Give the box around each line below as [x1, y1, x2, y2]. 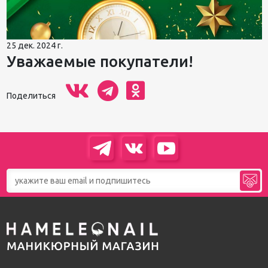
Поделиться [6, 90, 59, 100]
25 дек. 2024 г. [6, 40, 63, 50]
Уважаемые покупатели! [6, 52, 193, 70]
